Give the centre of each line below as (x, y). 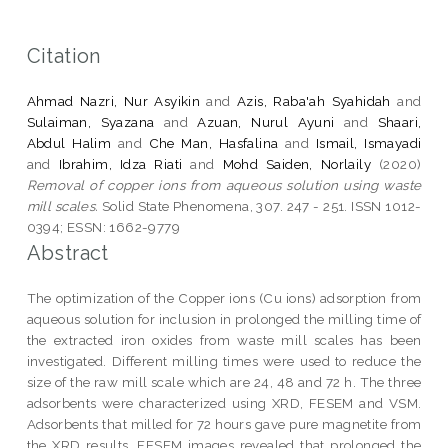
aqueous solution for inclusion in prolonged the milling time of (224, 318)
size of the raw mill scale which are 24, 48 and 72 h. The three (224, 381)
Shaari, (399, 121)
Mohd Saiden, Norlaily (296, 163)
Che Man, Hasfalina (213, 142)
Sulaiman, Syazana (90, 121)
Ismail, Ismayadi (368, 142)
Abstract (67, 252)
